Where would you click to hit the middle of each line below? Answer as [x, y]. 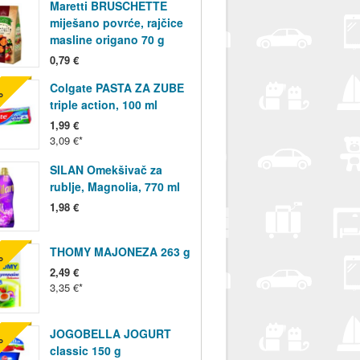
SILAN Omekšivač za [106, 170]
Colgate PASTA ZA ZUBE [117, 88]
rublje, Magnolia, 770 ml [115, 187]
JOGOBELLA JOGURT [110, 334]
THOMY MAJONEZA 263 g [120, 252]
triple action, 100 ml [103, 105]
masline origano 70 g [107, 40]
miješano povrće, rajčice [116, 23]
